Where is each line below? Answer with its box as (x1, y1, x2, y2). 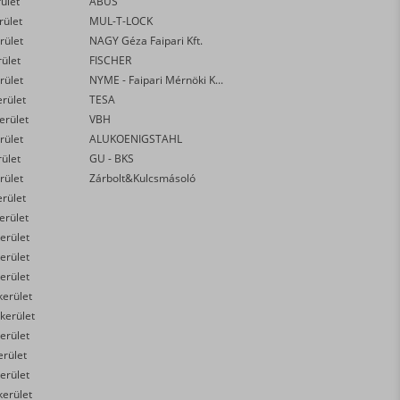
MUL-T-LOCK (89, 13, 154, 29)
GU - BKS (89, 151, 135, 166)
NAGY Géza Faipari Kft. (89, 33, 204, 48)
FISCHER (89, 53, 132, 68)
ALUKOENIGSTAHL (89, 131, 183, 146)
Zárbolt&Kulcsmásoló (89, 171, 196, 186)
